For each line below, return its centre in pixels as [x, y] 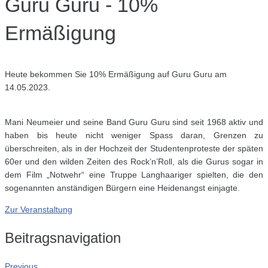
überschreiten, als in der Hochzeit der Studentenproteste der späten [134, 149]
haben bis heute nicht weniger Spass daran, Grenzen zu [134, 135]
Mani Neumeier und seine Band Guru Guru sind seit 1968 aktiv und [134, 122]
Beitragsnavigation [63, 238]
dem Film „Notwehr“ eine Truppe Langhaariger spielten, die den [134, 175]
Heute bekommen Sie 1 [49, 74]
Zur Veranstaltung [39, 210]
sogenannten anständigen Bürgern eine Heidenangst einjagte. [122, 188]
